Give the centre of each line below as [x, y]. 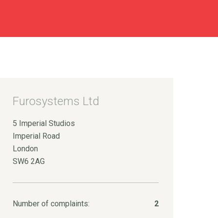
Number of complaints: [51, 204]
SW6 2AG [29, 161]
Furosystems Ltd [56, 101]
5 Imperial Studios [44, 123]
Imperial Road [36, 136]
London [25, 149]
